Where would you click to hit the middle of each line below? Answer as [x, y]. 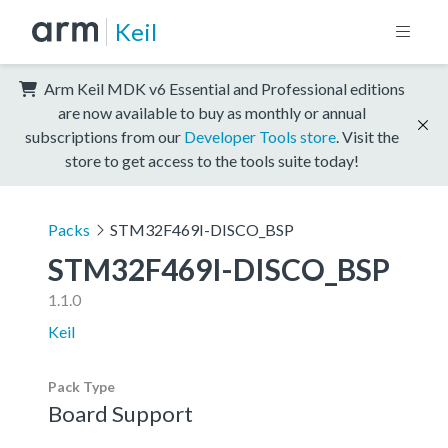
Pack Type [81, 386]
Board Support [120, 413]
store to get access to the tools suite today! [212, 160]
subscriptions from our [104, 136]
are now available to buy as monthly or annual [212, 112]
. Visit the [367, 136]
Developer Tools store [260, 136]
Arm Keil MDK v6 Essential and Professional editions [223, 88]
